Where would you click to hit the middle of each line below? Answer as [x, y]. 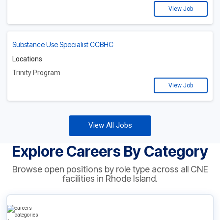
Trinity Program [36, 73]
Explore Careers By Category [110, 151]
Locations [27, 59]
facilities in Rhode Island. [110, 179]
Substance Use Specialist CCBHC [63, 45]
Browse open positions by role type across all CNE [110, 169]
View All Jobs [110, 125]
